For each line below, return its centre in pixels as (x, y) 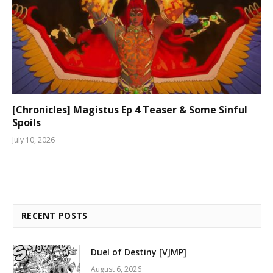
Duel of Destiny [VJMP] (139, 252)
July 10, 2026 (34, 140)
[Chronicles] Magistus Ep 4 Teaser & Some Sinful (130, 109)
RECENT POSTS (55, 215)
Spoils (27, 122)
